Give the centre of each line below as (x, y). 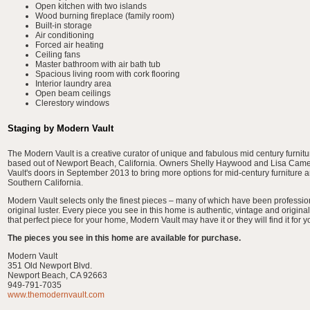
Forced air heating (70, 45)
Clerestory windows (72, 103)
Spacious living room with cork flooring (108, 74)
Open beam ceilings (73, 93)
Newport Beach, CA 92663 (57, 276)
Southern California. (45, 183)
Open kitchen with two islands (91, 6)
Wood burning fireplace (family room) (105, 16)
